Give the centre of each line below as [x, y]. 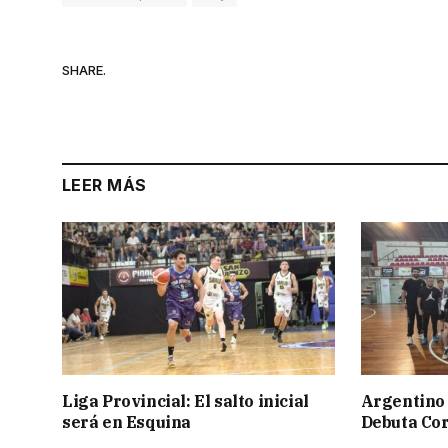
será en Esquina [126, 422]
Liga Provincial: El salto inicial [185, 401]
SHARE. [84, 70]
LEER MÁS [104, 184]
